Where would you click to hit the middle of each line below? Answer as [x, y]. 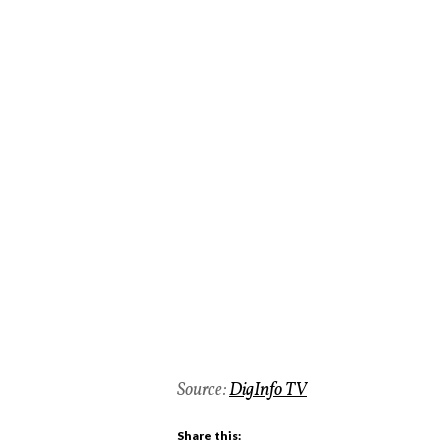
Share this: [209, 436]
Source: [203, 391]
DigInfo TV [268, 391]
